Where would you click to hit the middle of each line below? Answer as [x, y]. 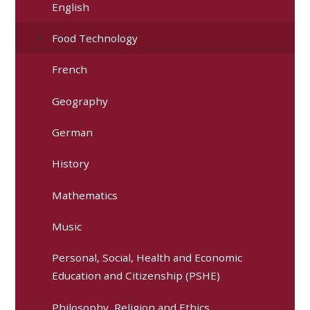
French [70, 70]
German [73, 132]
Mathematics [85, 195]
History [71, 164]
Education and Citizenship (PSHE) [136, 276]
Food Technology [95, 38]
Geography [80, 101]
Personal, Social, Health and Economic [147, 258]
